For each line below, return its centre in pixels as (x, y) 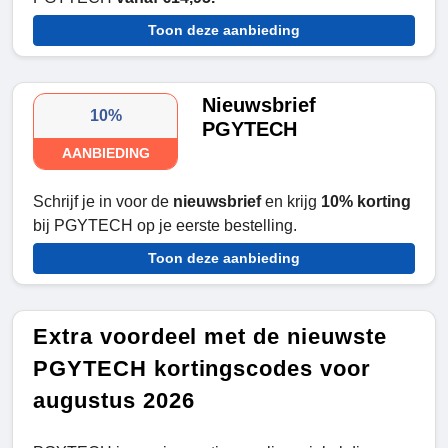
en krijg (291, 202)
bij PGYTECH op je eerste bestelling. (165, 226)
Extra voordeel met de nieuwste (210, 337)
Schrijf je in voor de (103, 202)
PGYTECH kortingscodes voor (202, 369)
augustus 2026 (114, 401)
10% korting (366, 202)
